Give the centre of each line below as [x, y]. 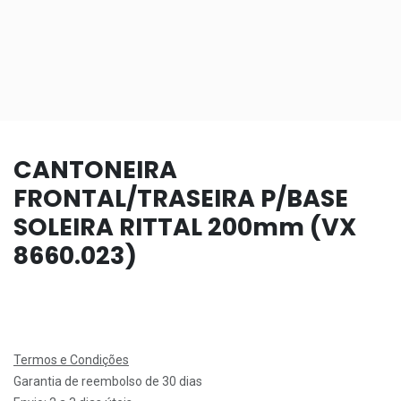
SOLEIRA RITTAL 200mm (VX [185, 226]
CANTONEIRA [95, 169]
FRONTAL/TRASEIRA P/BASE [181, 198]
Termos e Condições [71, 359]
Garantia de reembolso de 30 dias [108, 381]
